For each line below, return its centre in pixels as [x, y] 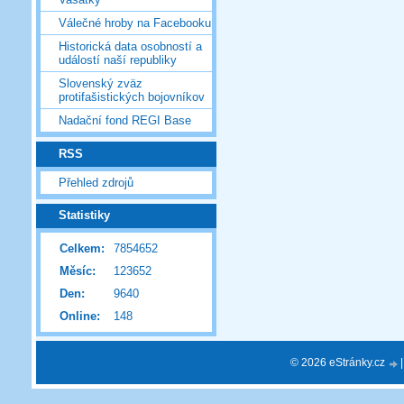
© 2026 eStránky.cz [339, 362]
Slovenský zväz [101, 84]
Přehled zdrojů [96, 182]
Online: [80, 317]
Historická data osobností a [130, 47]
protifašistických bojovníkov [132, 97]
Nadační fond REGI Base [125, 121]
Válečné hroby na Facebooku [135, 23]
